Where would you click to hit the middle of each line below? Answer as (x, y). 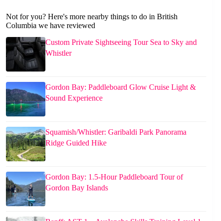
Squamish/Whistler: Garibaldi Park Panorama (116, 132)
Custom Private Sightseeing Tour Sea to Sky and (121, 42)
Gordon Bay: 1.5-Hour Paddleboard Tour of (114, 177)
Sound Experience (74, 98)
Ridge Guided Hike (76, 143)
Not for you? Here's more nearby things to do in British (92, 16)
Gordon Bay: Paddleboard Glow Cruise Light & (121, 87)
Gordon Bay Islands (77, 188)
